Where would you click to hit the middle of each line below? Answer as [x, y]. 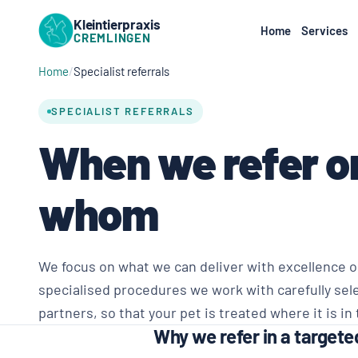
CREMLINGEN [112, 38]
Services [324, 30]
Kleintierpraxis [117, 24]
